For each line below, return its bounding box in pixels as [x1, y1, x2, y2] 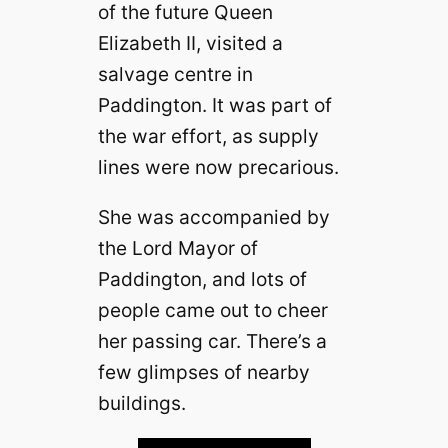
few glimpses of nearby [97, 360, 310, 385]
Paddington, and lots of [97, 267, 307, 292]
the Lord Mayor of [97, 236, 258, 261]
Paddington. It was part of [97, 93, 332, 118]
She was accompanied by [97, 205, 330, 230]
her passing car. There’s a [97, 329, 327, 354]
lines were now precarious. [97, 155, 339, 180]
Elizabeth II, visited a [97, 31, 283, 56]
